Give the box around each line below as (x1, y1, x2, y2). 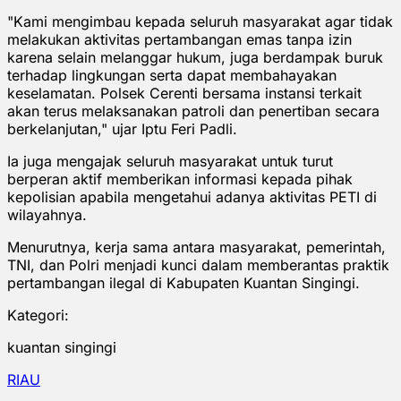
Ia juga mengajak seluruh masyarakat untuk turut (7, 151, 333, 170)
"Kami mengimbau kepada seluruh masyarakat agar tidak (7, 12, 393, 30)
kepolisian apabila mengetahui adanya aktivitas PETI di (7, 187, 377, 206)
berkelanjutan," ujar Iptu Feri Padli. (7, 119, 237, 138)
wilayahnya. (7, 205, 87, 224)
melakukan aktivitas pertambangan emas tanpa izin (7, 30, 352, 48)
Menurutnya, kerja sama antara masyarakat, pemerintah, (7, 237, 386, 256)
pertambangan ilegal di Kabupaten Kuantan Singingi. (7, 273, 360, 292)
